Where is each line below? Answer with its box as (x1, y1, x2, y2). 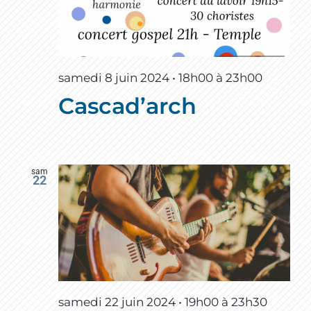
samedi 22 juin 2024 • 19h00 (58, 294, 219, 309)
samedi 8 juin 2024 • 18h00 (58, 70, 213, 85)
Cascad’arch (58, 92, 196, 119)
